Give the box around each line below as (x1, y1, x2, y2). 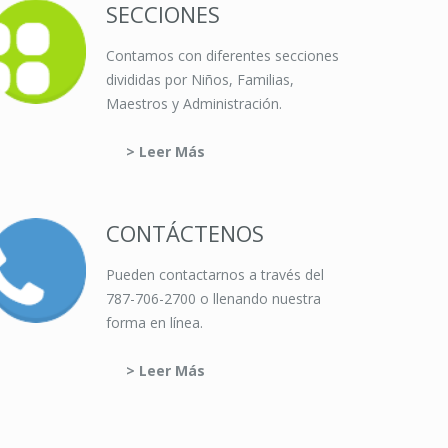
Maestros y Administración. (106, 94, 282, 113)
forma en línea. (106, 313, 203, 332)
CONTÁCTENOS (106, 218, 264, 248)
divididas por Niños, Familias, (106, 70, 294, 89)
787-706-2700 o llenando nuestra (106, 289, 321, 308)
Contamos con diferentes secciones (106, 46, 339, 65)
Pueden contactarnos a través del (106, 265, 324, 284)
